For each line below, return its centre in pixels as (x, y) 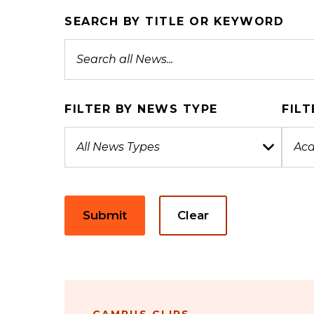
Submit (105, 215)
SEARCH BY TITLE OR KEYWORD (174, 21)
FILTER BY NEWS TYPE (141, 109)
